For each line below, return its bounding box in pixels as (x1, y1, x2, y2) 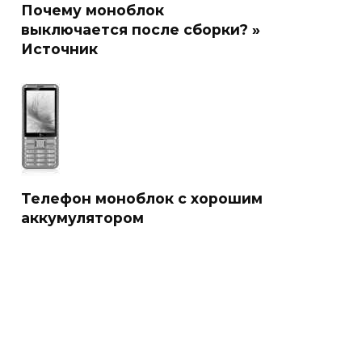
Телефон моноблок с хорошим (21, 189, 263, 207)
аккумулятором (21, 208, 144, 226)
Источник (21, 40, 98, 57)
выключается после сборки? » (21, 20, 260, 38)
